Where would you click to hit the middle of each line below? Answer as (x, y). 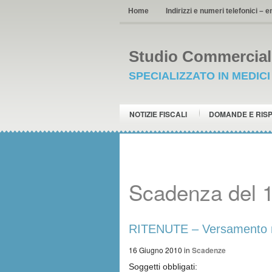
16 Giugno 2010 (155, 250)
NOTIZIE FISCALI (158, 114)
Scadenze (209, 250)
